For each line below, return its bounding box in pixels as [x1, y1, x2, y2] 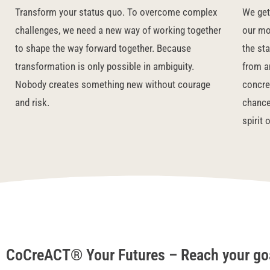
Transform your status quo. [15, 6, 127, 18]
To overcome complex [127, 6, 217, 18]
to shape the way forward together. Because [15, 42, 191, 54]
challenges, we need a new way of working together [15, 24, 221, 36]
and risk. [15, 96, 49, 108]
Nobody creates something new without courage [15, 78, 210, 90]
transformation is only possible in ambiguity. [15, 60, 194, 72]
